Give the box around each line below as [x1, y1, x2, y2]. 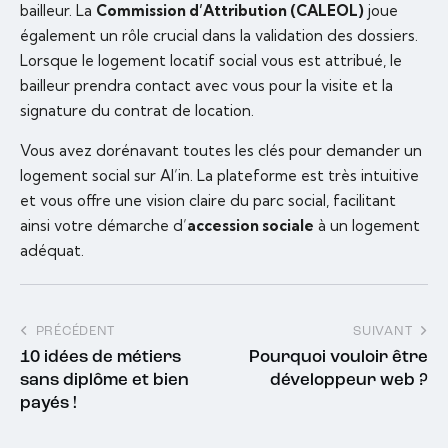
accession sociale [187, 216, 314, 236]
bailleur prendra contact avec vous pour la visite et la [20, 76, 393, 96]
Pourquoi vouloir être [249, 348, 428, 366]
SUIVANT [353, 324, 413, 338]
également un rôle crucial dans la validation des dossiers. [20, 26, 418, 46]
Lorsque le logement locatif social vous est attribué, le [20, 51, 402, 71]
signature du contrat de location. [20, 101, 254, 121]
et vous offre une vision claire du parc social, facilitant [20, 191, 396, 211]
